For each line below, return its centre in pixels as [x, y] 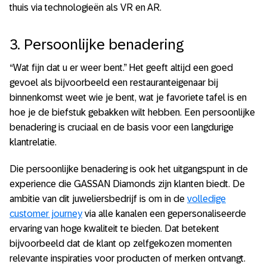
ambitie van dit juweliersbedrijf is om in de [98, 198]
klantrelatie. [33, 142]
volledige [207, 198]
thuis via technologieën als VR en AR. [86, 7]
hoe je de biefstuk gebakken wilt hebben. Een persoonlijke [132, 112]
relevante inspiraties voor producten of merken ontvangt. [128, 258]
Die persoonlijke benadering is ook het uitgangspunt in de [129, 169]
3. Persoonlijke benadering [97, 45]
